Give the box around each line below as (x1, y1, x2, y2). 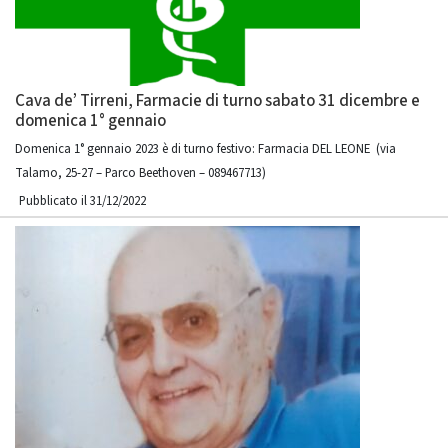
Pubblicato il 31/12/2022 (19, 192, 146, 210)
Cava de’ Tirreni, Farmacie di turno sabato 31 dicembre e (15, 89, 420, 113)
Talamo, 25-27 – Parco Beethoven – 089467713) (15, 164, 266, 182)
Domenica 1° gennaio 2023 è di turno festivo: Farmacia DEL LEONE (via (15, 140, 396, 158)
